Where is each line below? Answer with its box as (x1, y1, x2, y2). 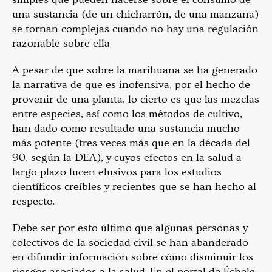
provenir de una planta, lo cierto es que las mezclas (12, 93, 259, 106)
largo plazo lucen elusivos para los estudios (12, 166, 222, 179)
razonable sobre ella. (12, 37, 114, 50)
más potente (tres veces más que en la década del (12, 137, 250, 150)
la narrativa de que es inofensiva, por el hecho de (12, 78, 250, 92)
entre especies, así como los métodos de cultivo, (12, 107, 242, 121)
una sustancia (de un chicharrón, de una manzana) (12, 8, 259, 21)
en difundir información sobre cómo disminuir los (12, 251, 253, 264)
